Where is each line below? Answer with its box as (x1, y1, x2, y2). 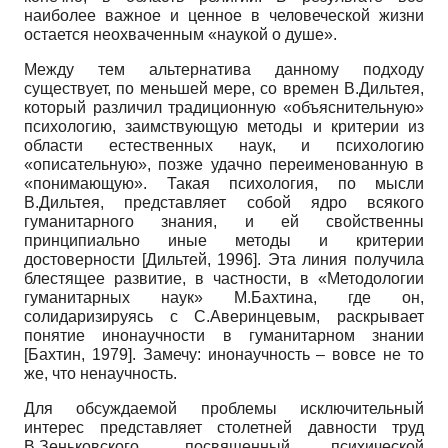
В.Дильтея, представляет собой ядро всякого (24, 193, 424, 211)
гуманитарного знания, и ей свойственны (24, 212, 424, 230)
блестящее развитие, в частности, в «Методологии (24, 269, 424, 287)
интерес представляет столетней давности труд (24, 418, 424, 436)
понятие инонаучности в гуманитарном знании (24, 326, 424, 344)
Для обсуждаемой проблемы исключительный (24, 399, 424, 417)
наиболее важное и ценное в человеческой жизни (24, 6, 424, 24)
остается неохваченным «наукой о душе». (24, 25, 337, 43)
